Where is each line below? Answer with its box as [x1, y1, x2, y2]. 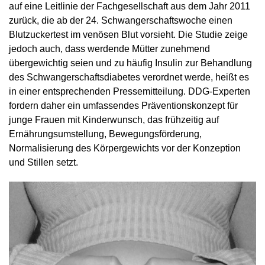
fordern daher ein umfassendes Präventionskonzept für [9, 100, 238, 111]
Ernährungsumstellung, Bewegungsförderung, [9, 128, 202, 139]
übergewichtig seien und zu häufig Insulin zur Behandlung [9, 57, 252, 68]
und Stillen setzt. [9, 157, 78, 167]
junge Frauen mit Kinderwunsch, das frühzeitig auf [9, 114, 219, 125]
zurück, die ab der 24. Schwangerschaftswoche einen [9, 15, 232, 25]
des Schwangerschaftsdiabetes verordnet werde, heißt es [9, 72, 249, 82]
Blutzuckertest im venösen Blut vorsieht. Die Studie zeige [9, 29, 248, 40]
